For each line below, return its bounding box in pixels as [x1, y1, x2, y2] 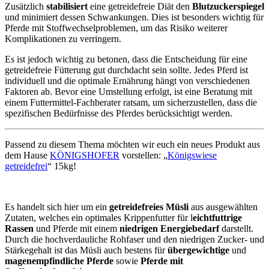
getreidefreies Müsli [109, 201, 189, 212]
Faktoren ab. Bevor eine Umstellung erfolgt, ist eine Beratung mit [5, 86, 252, 97]
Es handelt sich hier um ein [5, 201, 109, 212]
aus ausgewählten [189, 201, 258, 212]
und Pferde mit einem [34, 223, 119, 234]
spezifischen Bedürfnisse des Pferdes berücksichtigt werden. [5, 107, 232, 118]
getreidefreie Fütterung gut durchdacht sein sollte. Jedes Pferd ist [5, 64, 248, 75]
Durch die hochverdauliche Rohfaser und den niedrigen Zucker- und [5, 234, 264, 244]
